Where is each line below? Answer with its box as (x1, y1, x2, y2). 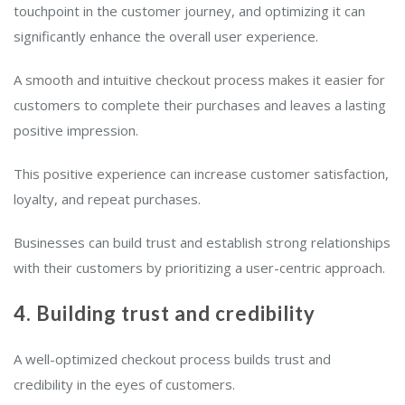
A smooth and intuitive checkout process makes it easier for (14, 70, 385, 89)
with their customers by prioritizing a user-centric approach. (14, 258, 385, 277)
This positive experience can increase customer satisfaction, (14, 164, 389, 183)
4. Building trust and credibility (14, 300, 325, 325)
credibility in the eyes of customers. (14, 374, 242, 393)
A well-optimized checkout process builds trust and (14, 349, 331, 368)
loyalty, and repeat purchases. (14, 189, 201, 208)
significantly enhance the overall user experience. (14, 26, 318, 45)
